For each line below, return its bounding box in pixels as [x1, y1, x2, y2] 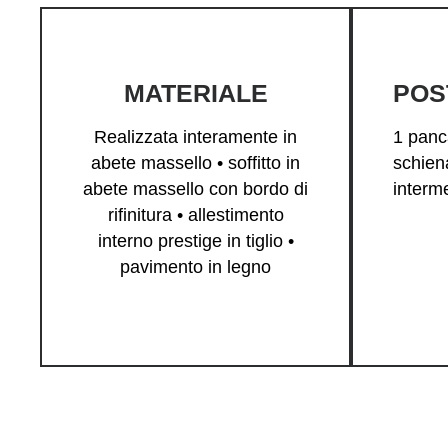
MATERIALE [123, 79, 268, 108]
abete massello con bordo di [83, 179, 308, 200]
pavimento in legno [120, 257, 271, 278]
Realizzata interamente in [94, 127, 297, 148]
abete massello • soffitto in [91, 153, 300, 174]
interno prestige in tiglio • [97, 231, 294, 252]
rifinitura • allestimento [107, 205, 284, 226]
